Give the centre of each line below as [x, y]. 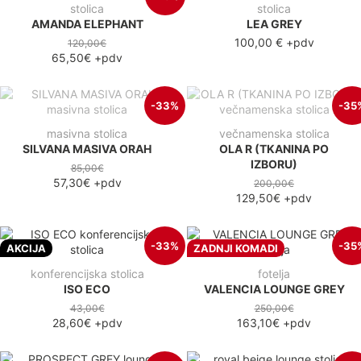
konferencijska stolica [87, 273]
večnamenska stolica [274, 133]
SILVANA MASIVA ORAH [87, 148]
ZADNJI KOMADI [236, 249]
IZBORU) [274, 164]
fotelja [274, 273]
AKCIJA [26, 249]
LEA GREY [274, 23]
